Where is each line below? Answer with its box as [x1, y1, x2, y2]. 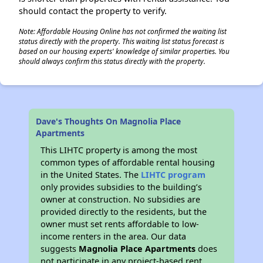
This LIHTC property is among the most [41, 144, 198, 156]
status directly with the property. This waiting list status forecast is [19, 36, 224, 46]
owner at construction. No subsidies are [41, 194, 201, 205]
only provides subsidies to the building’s [41, 181, 203, 193]
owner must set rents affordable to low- [41, 218, 200, 230]
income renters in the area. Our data [41, 231, 187, 242]
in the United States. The [41, 169, 141, 180]
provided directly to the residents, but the [41, 206, 207, 217]
